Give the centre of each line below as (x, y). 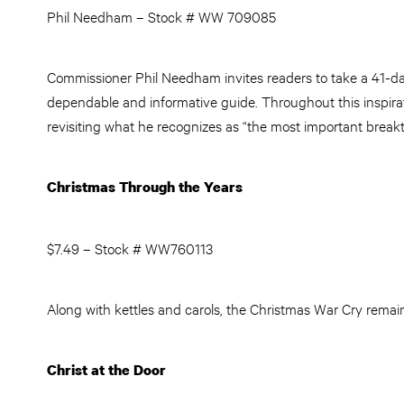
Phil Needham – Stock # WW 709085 (161, 16)
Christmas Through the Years (145, 187)
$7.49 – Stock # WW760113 (132, 248)
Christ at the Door (106, 370)
